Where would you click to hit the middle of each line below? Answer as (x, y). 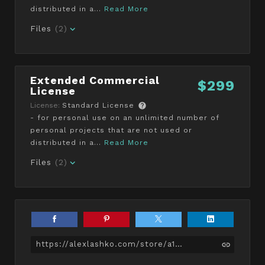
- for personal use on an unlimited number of (125, 117)
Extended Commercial (95, 80)
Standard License (98, 105)
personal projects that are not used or (111, 130)
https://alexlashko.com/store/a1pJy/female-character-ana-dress (179, 244)
